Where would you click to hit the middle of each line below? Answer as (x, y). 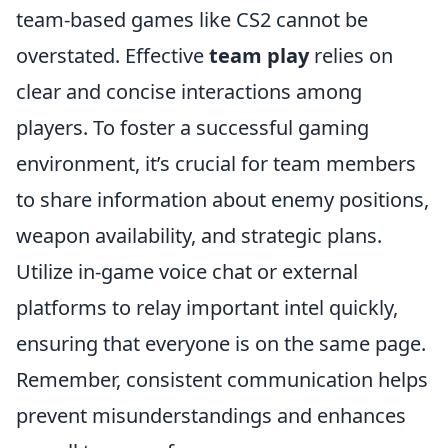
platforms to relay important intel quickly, (207, 308)
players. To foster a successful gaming (192, 128)
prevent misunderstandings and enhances (211, 416)
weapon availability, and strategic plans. (199, 236)
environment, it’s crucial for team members (216, 164)
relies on (351, 56)
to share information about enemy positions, (222, 200)
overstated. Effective (112, 56)
